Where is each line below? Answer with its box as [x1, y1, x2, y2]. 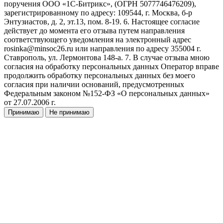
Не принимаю [49, 109, 90, 116]
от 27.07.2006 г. [4, 98, 56, 107]
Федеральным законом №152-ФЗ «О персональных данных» [4, 89, 210, 98]
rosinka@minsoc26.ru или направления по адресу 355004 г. [4, 44, 201, 53]
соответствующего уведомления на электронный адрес [4, 35, 191, 44]
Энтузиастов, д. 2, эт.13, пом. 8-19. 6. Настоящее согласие [4, 17, 200, 26]
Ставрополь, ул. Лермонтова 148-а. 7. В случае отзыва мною [4, 53, 210, 62]
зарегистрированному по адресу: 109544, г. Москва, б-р [4, 8, 192, 17]
